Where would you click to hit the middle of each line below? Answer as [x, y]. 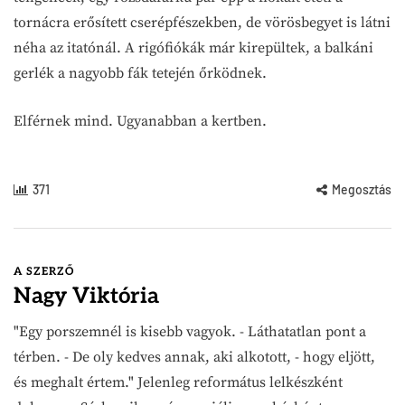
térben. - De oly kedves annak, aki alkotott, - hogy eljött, [194, 357]
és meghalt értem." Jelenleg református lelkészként [178, 382]
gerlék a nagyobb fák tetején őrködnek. [140, 73]
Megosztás [362, 189]
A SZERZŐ [44, 271]
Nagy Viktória [86, 296]
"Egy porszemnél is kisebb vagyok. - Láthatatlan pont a [190, 331]
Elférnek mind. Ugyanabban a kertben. [140, 121]
